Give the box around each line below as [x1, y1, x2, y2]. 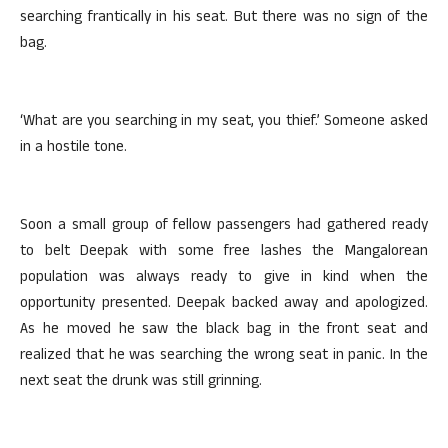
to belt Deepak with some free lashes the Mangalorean [20, 240, 428, 265]
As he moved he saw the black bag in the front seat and [20, 318, 428, 343]
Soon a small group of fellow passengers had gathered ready [20, 214, 428, 239]
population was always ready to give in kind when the [20, 266, 428, 291]
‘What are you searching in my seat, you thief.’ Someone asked [20, 110, 428, 135]
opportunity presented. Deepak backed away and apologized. [20, 292, 428, 317]
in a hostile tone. [20, 136, 127, 161]
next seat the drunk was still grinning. [20, 370, 262, 395]
